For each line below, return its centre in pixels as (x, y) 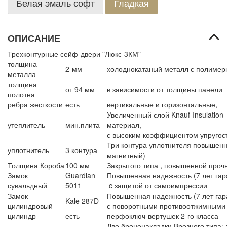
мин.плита (83, 125)
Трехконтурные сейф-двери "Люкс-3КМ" (74, 54)
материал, (124, 125)
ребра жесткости (35, 104)
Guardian (80, 175)
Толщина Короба (36, 165)
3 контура (81, 150)
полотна (21, 94)
